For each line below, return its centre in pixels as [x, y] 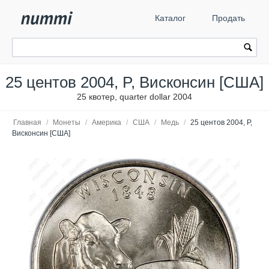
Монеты [67, 122]
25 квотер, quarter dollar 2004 [134, 97]
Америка [107, 122]
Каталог [170, 18]
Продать [228, 18]
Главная [27, 122]
